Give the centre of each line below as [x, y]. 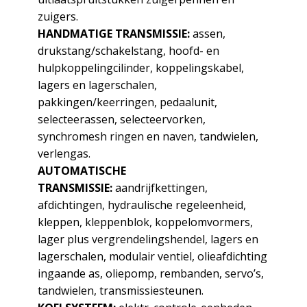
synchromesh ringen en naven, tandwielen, [148, 136]
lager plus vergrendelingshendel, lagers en [148, 239]
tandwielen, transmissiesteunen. [120, 291]
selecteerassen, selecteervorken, [121, 119]
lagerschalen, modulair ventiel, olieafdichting [152, 256]
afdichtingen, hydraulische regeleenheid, [142, 205]
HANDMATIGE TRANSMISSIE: [113, 34]
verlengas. [64, 153]
